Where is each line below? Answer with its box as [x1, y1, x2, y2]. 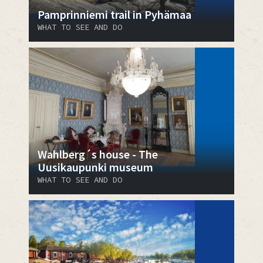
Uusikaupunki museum [38, 159, 153, 174]
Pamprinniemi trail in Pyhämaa [38, 6, 191, 22]
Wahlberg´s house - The [38, 146, 158, 161]
